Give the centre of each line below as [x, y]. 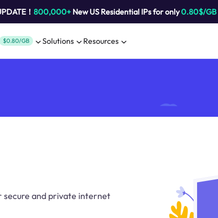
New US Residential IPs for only [126, 12]
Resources [101, 41]
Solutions [58, 41]
